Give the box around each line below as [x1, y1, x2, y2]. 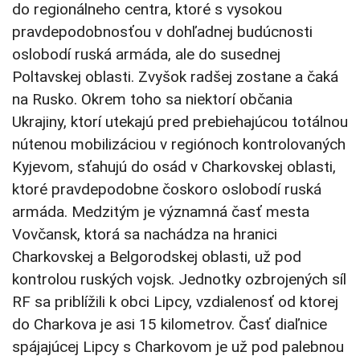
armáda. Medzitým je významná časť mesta [12, 202, 309, 222]
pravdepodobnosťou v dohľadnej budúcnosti [12, 22, 313, 42]
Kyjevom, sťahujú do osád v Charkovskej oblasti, [12, 157, 336, 177]
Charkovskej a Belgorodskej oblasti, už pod [12, 247, 301, 267]
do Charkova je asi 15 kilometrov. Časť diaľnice [12, 315, 327, 334]
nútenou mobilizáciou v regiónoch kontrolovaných [12, 135, 346, 154]
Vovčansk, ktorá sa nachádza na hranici [12, 225, 277, 244]
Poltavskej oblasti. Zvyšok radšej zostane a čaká [12, 67, 338, 87]
